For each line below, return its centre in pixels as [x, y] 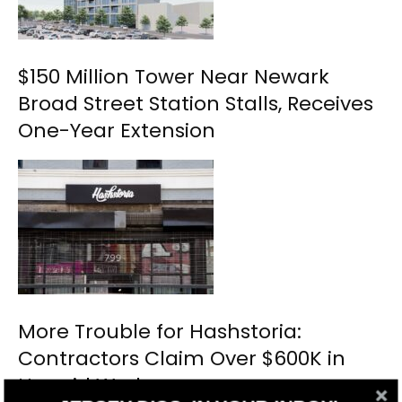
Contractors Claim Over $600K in [182, 359]
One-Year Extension [117, 131]
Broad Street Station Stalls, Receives [196, 104]
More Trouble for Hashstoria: [160, 332]
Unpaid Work [82, 386]
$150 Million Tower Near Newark [174, 77]
